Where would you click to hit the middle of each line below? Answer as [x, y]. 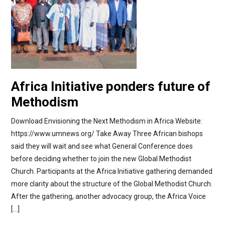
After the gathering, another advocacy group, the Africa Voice [108, 196]
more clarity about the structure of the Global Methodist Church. [111, 184]
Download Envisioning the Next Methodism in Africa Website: [106, 121]
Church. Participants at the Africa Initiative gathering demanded [111, 171]
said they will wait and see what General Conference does [102, 146]
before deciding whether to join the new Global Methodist [101, 159]
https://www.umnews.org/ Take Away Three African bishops [107, 134]
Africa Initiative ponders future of [110, 86]
